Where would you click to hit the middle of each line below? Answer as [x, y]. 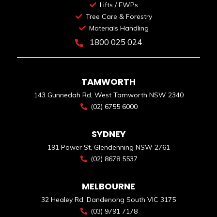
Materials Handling [119, 28]
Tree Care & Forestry [119, 16]
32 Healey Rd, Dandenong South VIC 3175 [108, 199]
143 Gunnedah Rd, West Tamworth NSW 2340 [108, 95]
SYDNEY [108, 134]
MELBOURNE [108, 186]
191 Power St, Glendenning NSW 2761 [108, 147]
